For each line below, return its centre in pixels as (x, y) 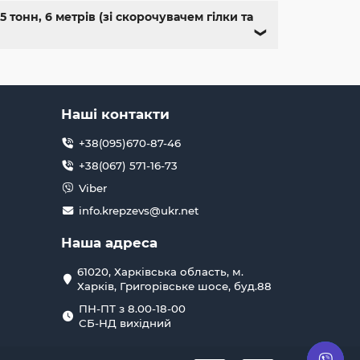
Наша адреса (109, 243)
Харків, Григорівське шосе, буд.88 (174, 286)
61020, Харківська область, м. (160, 272)
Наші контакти (115, 115)
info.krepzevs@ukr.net (139, 211)
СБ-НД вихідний (125, 323)
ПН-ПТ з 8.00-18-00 (132, 309)
